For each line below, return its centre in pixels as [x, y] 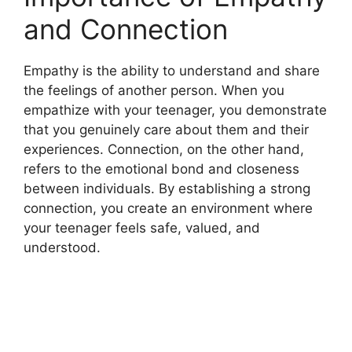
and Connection [126, 29]
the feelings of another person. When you [154, 90]
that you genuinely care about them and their [166, 129]
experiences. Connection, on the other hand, [164, 149]
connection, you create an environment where [168, 208]
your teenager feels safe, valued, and [142, 227]
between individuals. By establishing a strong [167, 188]
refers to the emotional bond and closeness [161, 169]
